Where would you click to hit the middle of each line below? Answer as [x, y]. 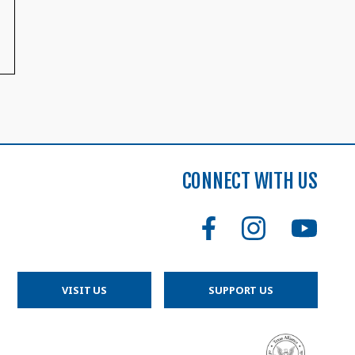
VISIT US [85, 290]
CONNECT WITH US [250, 181]
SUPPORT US [241, 290]
